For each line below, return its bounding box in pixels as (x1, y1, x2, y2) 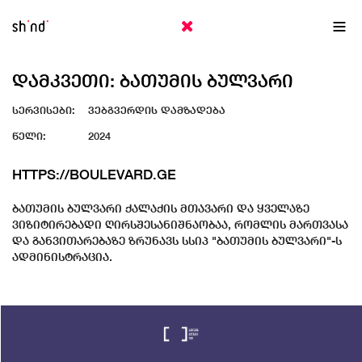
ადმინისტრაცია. (12, 250, 112, 263)
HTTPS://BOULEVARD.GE (12, 166, 176, 183)
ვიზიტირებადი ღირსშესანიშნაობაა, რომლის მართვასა (12, 218, 348, 231)
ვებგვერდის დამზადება (85, 104, 225, 116)
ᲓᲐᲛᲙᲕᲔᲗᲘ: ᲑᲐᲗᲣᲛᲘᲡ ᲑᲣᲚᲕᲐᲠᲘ (12, 70, 293, 91)
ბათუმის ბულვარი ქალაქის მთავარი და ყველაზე (12, 202, 309, 215)
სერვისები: (12, 104, 75, 116)
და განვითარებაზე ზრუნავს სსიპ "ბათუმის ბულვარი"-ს (12, 234, 342, 247)
